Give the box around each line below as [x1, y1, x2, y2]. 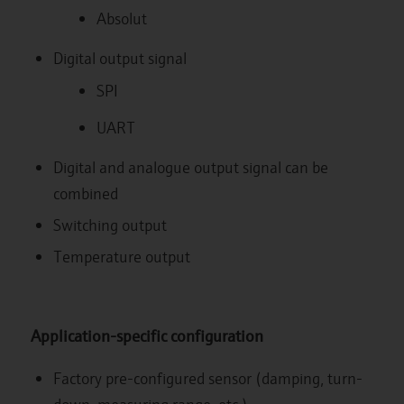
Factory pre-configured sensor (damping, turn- [52, 367, 363, 390]
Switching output [52, 213, 167, 235]
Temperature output [52, 244, 190, 267]
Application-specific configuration [30, 323, 263, 346]
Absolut [96, 6, 147, 29]
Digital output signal [52, 46, 187, 69]
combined [52, 181, 118, 204]
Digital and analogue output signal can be [52, 155, 328, 178]
